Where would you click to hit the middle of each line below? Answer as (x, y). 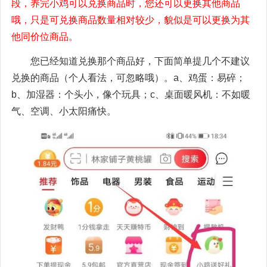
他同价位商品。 (45, 36)
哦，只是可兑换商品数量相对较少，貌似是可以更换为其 (131, 20)
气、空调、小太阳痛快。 (64, 111)
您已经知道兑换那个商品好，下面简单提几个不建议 (140, 61)
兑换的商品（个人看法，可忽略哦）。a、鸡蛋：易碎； (128, 77)
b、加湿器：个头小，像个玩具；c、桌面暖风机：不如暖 (131, 94)
